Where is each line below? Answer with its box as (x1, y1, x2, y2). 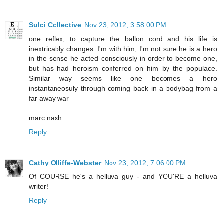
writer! (29, 182, 48, 191)
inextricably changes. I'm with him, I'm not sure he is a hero (29, 45, 217, 53)
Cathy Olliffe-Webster (29, 159, 101, 167)
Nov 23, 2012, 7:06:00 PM (104, 159, 186, 167)
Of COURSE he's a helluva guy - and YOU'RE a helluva (29, 172, 217, 181)
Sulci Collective (29, 21, 81, 29)
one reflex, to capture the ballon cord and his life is (29, 35, 217, 43)
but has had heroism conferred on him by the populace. (29, 64, 217, 73)
